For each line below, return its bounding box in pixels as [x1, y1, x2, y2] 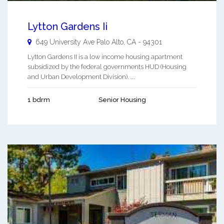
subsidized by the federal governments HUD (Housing [27, 62, 186, 70]
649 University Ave [35, 37, 94, 46]
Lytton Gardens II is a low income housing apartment [27, 52, 182, 60]
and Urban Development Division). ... [27, 72, 135, 80]
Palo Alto [96, 37, 123, 46]
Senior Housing [98, 95, 146, 103]
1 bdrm [27, 95, 50, 103]
